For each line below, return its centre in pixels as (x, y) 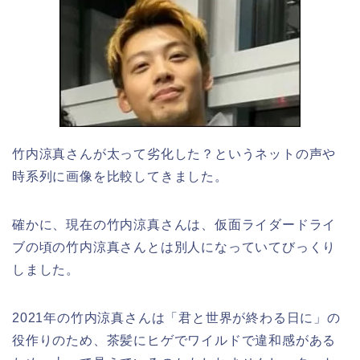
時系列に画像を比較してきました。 (120, 176)
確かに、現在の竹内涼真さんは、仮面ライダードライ (174, 224)
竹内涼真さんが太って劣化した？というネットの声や (174, 153)
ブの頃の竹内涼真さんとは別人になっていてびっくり (174, 247)
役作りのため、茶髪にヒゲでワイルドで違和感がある (174, 340)
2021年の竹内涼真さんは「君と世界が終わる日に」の (176, 317)
